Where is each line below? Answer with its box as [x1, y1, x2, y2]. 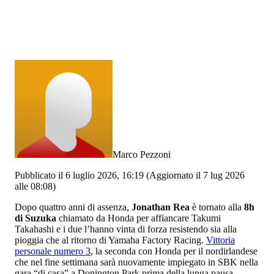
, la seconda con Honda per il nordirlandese [91, 246, 257, 257]
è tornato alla [190, 202, 244, 213]
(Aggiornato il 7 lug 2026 [144, 170, 245, 181]
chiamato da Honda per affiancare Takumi [56, 213, 221, 224]
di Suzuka [15, 213, 56, 224]
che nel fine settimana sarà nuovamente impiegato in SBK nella [15, 257, 258, 268]
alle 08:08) [15, 181, 56, 192]
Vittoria [206, 235, 235, 246]
